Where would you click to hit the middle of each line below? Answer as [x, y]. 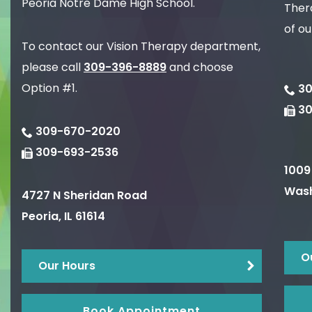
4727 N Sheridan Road [84, 196]
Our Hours [67, 266]
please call [53, 68]
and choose [200, 68]
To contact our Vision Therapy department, [141, 47]
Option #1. [49, 88]
